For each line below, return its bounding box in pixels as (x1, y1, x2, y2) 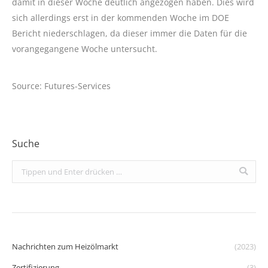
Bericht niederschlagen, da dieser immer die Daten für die (12, 27, 247, 39)
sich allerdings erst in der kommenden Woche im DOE (12, 11, 229, 23)
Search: (12, 162, 38, 173)
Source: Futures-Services (12, 80, 111, 92)
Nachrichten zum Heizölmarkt (12, 240, 118, 252)
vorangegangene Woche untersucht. (12, 42, 157, 54)
